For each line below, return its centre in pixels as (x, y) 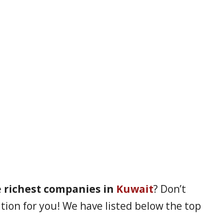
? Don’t (170, 189)
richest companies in (60, 189)
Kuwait (135, 189)
